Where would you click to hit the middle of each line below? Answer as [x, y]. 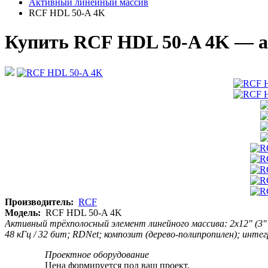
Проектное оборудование [97, 254]
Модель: [23, 212]
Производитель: [39, 202]
